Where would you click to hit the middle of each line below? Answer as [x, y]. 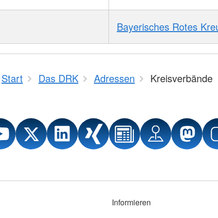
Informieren [131, 202]
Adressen [114, 78]
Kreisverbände [182, 78]
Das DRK [58, 78]
